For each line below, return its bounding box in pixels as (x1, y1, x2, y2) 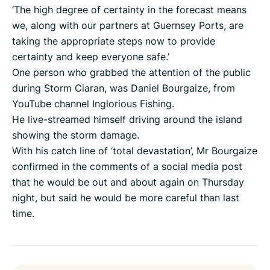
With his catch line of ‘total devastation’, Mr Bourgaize (12, 144, 257, 158)
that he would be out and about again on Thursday (12, 175, 244, 189)
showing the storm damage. (12, 128, 139, 142)
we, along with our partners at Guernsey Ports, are (12, 19, 243, 33)
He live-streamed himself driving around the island (12, 113, 242, 127)
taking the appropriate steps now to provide (12, 34, 215, 48)
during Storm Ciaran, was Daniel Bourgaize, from (12, 81, 235, 95)
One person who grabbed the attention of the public (12, 66, 251, 80)
